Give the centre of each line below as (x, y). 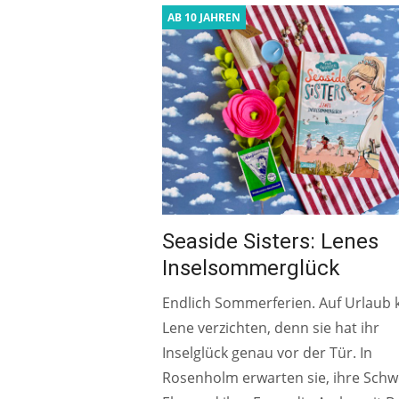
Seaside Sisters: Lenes (270, 241)
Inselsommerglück (251, 268)
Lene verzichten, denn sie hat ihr (271, 327)
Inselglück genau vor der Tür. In (267, 352)
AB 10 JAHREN (204, 17)
